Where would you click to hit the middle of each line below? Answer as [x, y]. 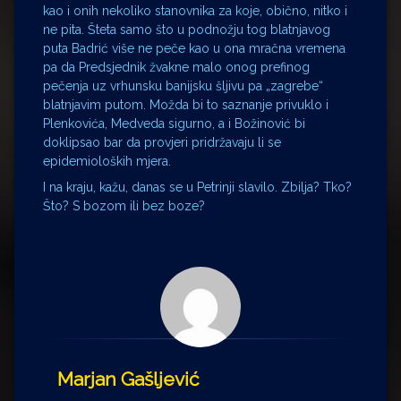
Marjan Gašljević [128, 379]
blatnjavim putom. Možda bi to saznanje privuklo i [186, 104]
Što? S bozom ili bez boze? [124, 205]
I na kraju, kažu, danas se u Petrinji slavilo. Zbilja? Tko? [197, 187]
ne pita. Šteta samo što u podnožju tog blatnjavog [187, 29]
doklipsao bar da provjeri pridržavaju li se [162, 142]
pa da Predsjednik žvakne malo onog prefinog [176, 67]
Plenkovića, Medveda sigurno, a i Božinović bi [174, 123]
